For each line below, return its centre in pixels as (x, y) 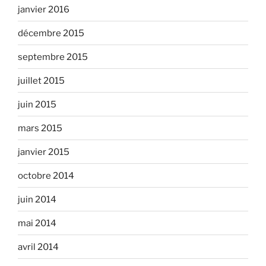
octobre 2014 (46, 175)
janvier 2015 (44, 152)
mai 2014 (37, 223)
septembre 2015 (53, 57)
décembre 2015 (51, 33)
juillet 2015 (41, 80)
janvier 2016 (44, 9)
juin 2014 (37, 199)
